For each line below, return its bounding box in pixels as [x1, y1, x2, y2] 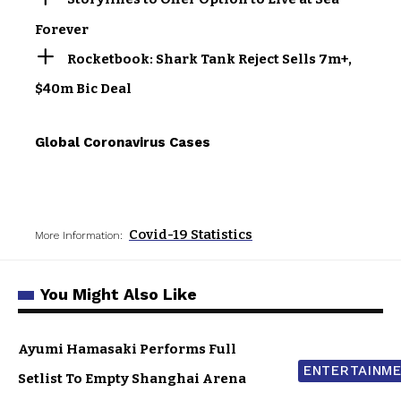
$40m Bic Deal [35, 81, 132, 98]
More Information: [35, 229, 123, 243]
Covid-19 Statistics [129, 226, 252, 243]
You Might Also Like [40, 285, 197, 304]
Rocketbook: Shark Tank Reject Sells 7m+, [67, 50, 353, 67]
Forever [35, 21, 89, 38]
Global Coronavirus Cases [35, 134, 210, 151]
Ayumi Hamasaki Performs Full [18, 341, 236, 358]
